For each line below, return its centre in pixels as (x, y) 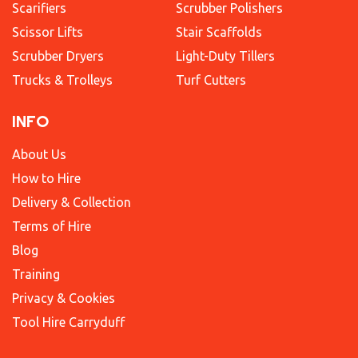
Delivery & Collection (72, 202)
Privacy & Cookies (64, 298)
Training (36, 274)
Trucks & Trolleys (62, 80)
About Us (39, 154)
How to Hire (46, 178)
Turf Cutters (211, 80)
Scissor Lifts (48, 32)
